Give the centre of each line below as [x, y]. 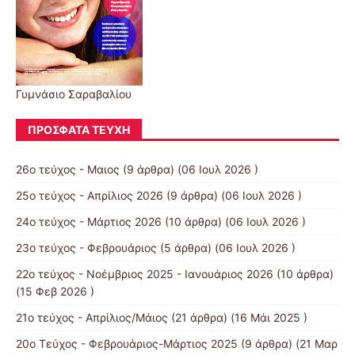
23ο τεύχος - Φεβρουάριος [86, 247]
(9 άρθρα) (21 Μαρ [288, 343]
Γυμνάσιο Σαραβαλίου [74, 94]
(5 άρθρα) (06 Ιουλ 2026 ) [226, 247]
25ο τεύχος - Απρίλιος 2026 [90, 195]
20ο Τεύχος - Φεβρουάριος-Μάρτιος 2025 [127, 343]
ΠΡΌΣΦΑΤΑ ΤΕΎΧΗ [79, 129]
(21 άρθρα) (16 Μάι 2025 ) [238, 317]
